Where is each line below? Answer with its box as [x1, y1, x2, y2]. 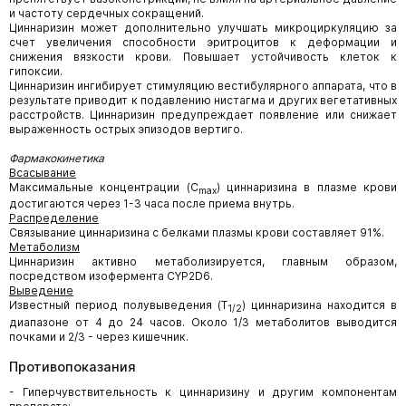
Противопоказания [9, 358, 136, 374]
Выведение [9, 284, 73, 298]
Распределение [9, 211, 99, 226]
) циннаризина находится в [242, 298, 397, 313]
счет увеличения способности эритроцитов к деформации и [9, 35, 397, 49]
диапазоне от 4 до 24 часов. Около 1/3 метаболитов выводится [9, 314, 397, 329]
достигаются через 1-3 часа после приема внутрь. [9, 197, 295, 211]
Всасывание [9, 166, 76, 179]
